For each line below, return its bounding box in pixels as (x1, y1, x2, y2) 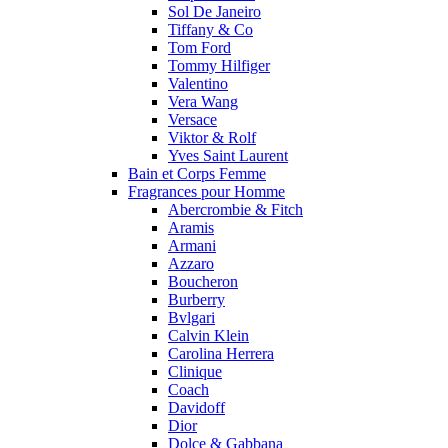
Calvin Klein (168, 326, 249, 344)
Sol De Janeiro (168, 2, 261, 20)
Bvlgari (168, 308, 215, 326)
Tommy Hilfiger (168, 56, 270, 74)
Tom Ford (168, 38, 231, 56)
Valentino (168, 74, 228, 92)
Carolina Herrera (168, 344, 274, 362)
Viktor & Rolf (168, 128, 256, 146)
